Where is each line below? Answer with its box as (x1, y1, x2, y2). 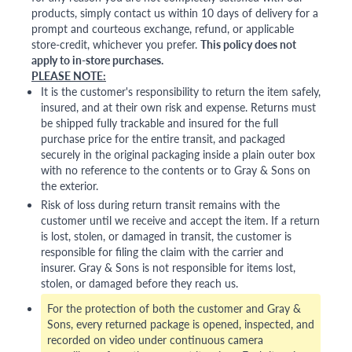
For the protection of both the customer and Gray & (47, 300, 301, 317)
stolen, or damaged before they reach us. (41, 275, 238, 291)
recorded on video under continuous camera (47, 332, 263, 348)
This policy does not (200, 36, 296, 53)
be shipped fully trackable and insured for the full (41, 115, 278, 131)
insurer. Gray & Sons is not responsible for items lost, (41, 259, 295, 276)
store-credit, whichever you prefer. (31, 36, 197, 53)
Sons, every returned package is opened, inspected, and (47, 316, 314, 332)
